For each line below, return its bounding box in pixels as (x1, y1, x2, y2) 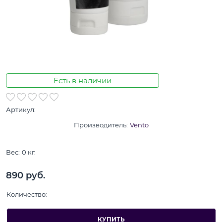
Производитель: (73, 121, 128, 129)
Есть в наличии (53, 76, 111, 86)
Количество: (6, 190, 47, 198)
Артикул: (6, 106, 36, 114)
